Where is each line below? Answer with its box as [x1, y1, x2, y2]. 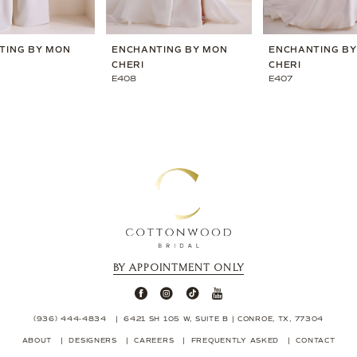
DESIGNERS [69, 336, 117, 345]
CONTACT [296, 336, 335, 345]
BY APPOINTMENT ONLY [113, 261, 244, 274]
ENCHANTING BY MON [112, 44, 228, 55]
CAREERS [134, 336, 175, 345]
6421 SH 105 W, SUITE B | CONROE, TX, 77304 [124, 314, 324, 323]
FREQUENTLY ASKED [190, 336, 280, 345]
